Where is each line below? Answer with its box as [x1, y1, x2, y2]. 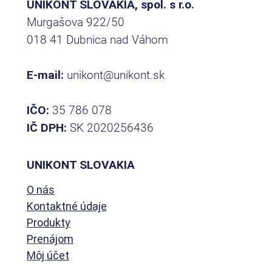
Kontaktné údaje [26, 199, 107, 212]
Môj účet [26, 248, 69, 262]
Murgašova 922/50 [26, 15, 124, 29]
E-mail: [26, 67, 67, 82]
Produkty [26, 216, 70, 229]
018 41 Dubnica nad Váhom [26, 32, 168, 47]
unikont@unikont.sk [66, 67, 165, 82]
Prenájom [26, 232, 73, 245]
